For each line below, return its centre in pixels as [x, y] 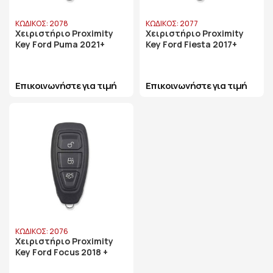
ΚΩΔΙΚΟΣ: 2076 [42, 231]
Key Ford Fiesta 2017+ [191, 44]
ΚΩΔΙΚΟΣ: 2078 [42, 23]
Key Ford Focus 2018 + [62, 252]
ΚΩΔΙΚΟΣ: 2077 [172, 23]
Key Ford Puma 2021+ [60, 44]
